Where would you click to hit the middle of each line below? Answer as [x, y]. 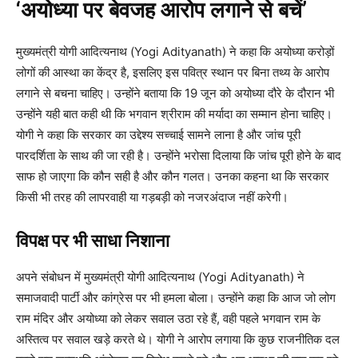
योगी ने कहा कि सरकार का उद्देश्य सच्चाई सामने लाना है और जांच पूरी [158, 135]
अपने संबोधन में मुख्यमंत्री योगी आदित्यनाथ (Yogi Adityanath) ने [160, 277]
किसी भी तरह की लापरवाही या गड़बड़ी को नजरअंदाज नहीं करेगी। [152, 197]
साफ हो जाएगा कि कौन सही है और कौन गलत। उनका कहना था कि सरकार [173, 177]
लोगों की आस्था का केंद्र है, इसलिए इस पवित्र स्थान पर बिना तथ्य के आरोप [173, 73]
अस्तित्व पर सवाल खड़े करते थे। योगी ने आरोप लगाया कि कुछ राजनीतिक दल [178, 340]
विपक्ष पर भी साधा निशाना [93, 241]
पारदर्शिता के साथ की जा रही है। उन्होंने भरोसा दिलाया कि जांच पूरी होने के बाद [179, 156]
